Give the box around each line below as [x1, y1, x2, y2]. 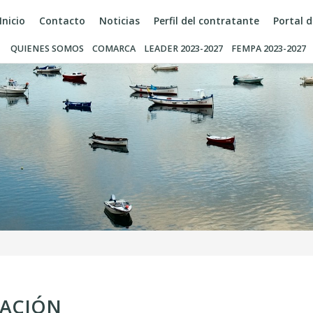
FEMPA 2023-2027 [231, 43, 306, 54]
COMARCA [92, 43, 136, 54]
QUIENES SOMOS [10, 43, 84, 54]
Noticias [99, 14, 140, 27]
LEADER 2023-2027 [144, 43, 223, 54]
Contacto [39, 14, 85, 27]
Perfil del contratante [154, 14, 259, 27]
